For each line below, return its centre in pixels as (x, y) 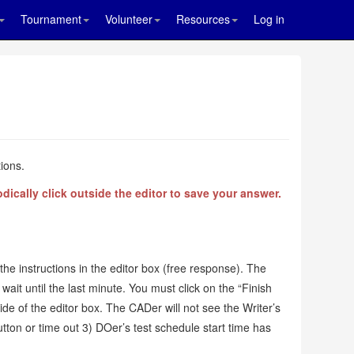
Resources (203, 19)
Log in (269, 19)
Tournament (51, 19)
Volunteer (129, 19)
